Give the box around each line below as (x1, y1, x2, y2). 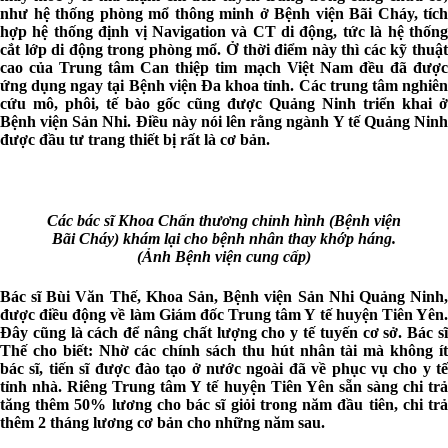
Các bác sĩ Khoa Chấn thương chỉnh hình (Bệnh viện (47, 211, 401, 229)
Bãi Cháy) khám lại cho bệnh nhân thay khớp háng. (52, 229, 396, 247)
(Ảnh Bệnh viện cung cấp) (137, 247, 311, 265)
